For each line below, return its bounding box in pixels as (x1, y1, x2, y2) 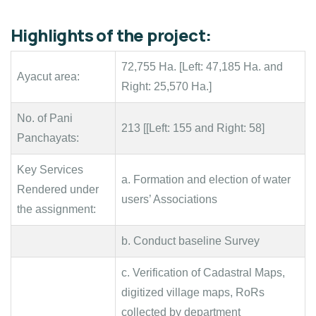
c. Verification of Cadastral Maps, (121, 267, 285, 279)
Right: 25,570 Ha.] (121, 80, 212, 92)
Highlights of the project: (11, 24, 212, 47)
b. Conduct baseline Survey (121, 235, 260, 247)
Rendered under (17, 183, 99, 195)
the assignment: (17, 203, 96, 215)
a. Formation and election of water (121, 174, 291, 186)
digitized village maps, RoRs (121, 286, 265, 298)
